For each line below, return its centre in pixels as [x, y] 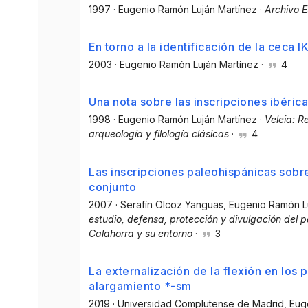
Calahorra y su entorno [141, 233]
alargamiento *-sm [140, 286]
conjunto [112, 187]
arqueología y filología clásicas [159, 134]
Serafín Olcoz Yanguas [172, 204]
